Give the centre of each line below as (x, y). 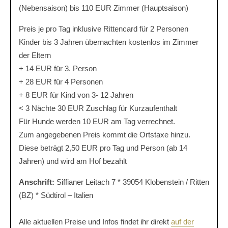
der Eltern (35, 55)
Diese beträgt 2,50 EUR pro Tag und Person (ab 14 (103, 148)
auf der (182, 222)
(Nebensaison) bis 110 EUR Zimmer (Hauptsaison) (104, 8)
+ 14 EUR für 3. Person (58, 69)
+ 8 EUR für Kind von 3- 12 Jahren (76, 95)
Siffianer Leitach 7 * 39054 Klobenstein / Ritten (132, 182)
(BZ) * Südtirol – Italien (56, 195)
